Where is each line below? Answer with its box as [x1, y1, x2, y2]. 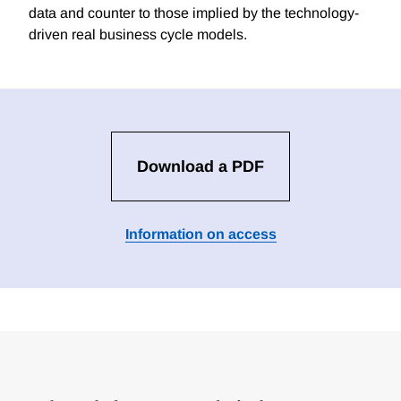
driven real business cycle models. [29, 27, 247, 43]
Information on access [124, 226, 277, 243]
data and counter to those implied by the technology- [29, 5, 359, 21]
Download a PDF [137, 158, 264, 176]
